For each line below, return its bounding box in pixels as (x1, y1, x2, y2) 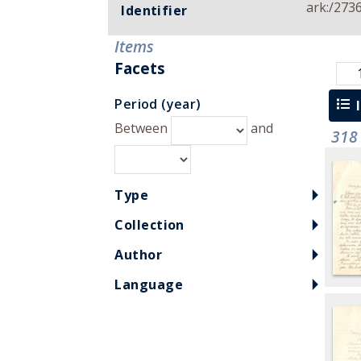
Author (114, 245, 163, 263)
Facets (114, 56, 166, 79)
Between (114, 118, 168, 137)
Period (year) (114, 94, 201, 113)
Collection (114, 215, 185, 234)
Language (114, 275, 183, 293)
